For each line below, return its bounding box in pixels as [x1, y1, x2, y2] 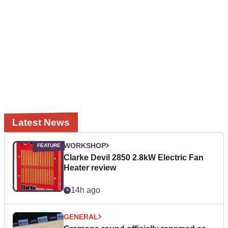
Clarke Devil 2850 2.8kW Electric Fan [64, 153, 204, 162]
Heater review [64, 163, 116, 172]
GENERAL [64, 212, 98, 221]
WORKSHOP [64, 141, 106, 150]
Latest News [12, 117, 70, 128]
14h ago [71, 185, 100, 194]
